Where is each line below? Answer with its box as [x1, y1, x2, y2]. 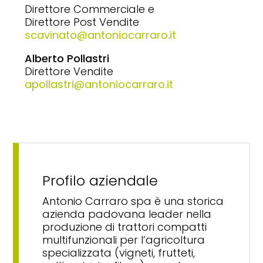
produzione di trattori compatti [42, 220, 207, 235]
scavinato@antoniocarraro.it [25, 28, 177, 43]
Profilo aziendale [42, 171, 159, 191]
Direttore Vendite [25, 64, 114, 79]
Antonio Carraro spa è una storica [42, 194, 224, 209]
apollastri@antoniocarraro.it [25, 77, 174, 92]
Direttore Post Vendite [25, 15, 140, 30]
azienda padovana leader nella [42, 207, 212, 222]
